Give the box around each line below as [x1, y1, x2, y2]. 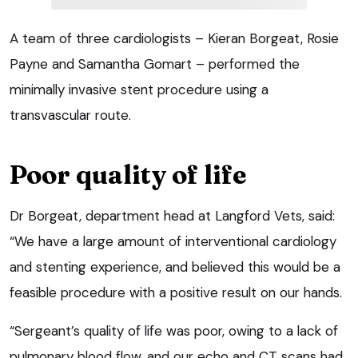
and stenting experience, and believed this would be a [10, 257, 340, 276]
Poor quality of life [10, 158, 246, 190]
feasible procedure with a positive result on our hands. [10, 283, 342, 301]
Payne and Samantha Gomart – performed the [10, 54, 300, 73]
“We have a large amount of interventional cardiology [10, 232, 336, 250]
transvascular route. [10, 105, 131, 124]
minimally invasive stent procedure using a [10, 80, 268, 98]
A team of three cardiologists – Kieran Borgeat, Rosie [10, 29, 339, 47]
